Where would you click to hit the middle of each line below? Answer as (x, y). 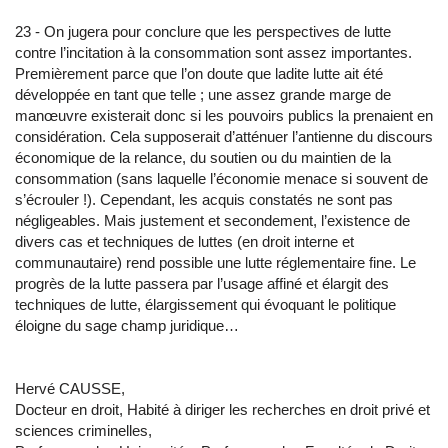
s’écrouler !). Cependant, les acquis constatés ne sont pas (204, 199)
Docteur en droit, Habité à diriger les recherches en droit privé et (222, 409)
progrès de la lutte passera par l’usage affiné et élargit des (202, 283)
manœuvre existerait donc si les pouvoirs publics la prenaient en (224, 115)
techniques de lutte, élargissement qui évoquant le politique (205, 304)
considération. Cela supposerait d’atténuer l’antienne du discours (224, 136)
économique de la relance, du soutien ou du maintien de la (203, 157)
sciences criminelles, (83, 430)
